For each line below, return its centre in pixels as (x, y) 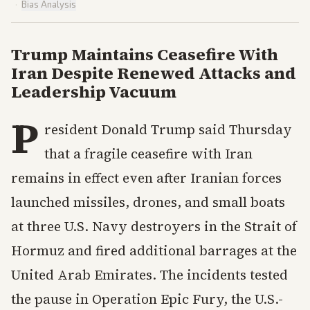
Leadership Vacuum (94, 92)
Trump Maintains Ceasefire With (145, 54)
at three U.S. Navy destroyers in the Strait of (154, 226)
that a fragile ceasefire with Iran (148, 154)
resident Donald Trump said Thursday (168, 129)
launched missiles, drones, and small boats (148, 202)
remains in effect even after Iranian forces (146, 178)
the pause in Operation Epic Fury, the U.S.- (147, 299)
